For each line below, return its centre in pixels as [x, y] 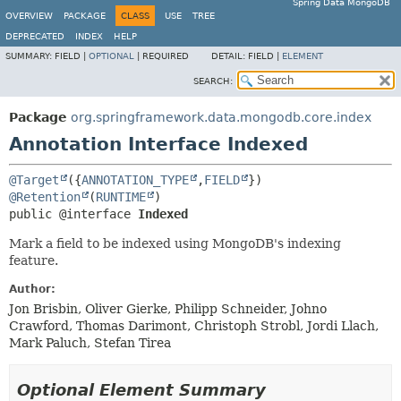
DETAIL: [230, 56]
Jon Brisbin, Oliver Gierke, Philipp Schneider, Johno [168, 309]
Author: [32, 289]
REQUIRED [166, 56]
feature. [34, 260]
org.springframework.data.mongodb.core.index [221, 117]
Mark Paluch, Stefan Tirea [90, 343]
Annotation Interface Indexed [158, 144]
